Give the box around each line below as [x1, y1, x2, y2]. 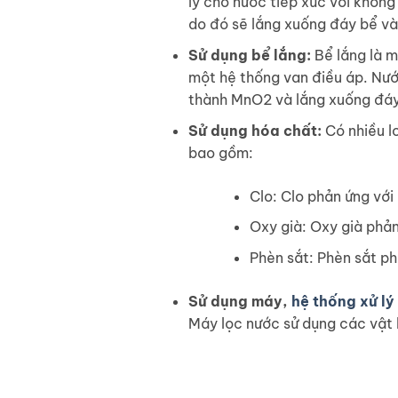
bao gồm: [187, 143, 253, 162]
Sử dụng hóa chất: [187, 121, 322, 139]
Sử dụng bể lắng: [187, 46, 311, 64]
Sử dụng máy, [187, 291, 291, 310]
